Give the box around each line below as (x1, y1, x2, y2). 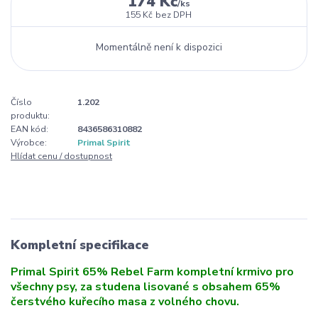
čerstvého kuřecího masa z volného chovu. (11, 294, 239, 310)
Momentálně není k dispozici (95, 40, 222, 54)
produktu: (11, 109, 50, 121)
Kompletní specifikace (11, 236, 149, 253)
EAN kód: (11, 123, 48, 135)
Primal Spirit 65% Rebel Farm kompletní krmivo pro (11, 264, 294, 280)
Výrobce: (11, 136, 47, 148)
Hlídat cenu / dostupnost (11, 150, 112, 162)
